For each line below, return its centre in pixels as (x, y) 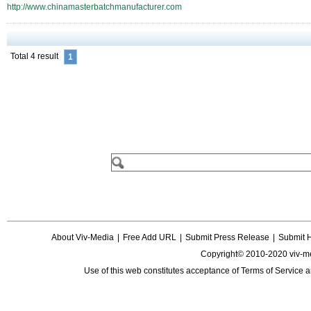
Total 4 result (34, 56)
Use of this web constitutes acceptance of (162, 271)
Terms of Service (272, 271)
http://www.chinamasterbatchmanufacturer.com (94, 7)
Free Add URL (149, 237)
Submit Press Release (227, 237)
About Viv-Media (82, 237)
